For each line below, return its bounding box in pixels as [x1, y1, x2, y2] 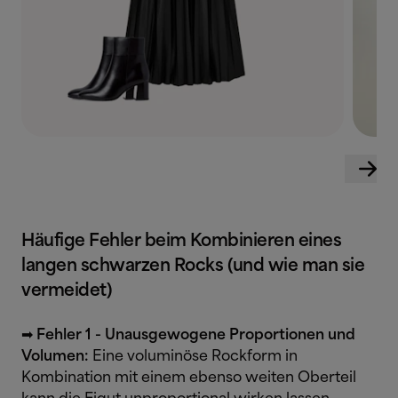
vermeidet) [21, 283, 113, 300]
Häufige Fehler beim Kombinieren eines [21, 233, 342, 251]
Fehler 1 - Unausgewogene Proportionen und [36, 328, 355, 344]
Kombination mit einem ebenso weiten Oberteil [21, 370, 356, 386]
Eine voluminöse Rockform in [92, 349, 298, 365]
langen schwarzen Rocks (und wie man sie [21, 258, 365, 275]
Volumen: [21, 349, 92, 365]
